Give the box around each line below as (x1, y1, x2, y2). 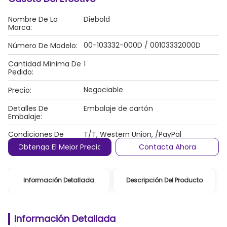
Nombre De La (8, 14, 58, 24)
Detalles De (8, 103, 48, 113)
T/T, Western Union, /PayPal (84, 129, 181, 139)
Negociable (84, 85, 123, 95)
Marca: (8, 22, 32, 32)
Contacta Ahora (138, 142, 196, 152)
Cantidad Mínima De (8, 59, 81, 69)
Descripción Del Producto (126, 176, 203, 184)
